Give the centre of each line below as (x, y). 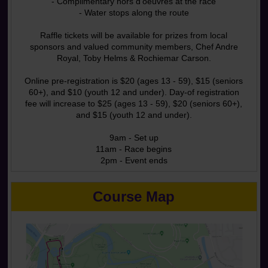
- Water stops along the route (134, 13)
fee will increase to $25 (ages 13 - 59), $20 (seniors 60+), (134, 103)
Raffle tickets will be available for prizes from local (134, 35)
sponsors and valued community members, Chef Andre (134, 47)
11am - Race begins (134, 149)
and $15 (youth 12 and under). (134, 115)
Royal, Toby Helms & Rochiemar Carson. (134, 58)
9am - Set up (134, 138)
